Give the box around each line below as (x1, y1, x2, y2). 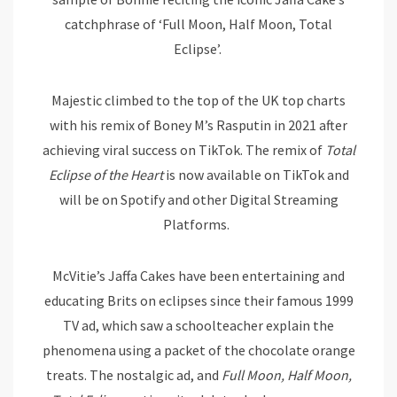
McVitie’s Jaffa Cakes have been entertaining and (52, 267, 345, 285)
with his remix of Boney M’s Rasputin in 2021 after (50, 116, 347, 135)
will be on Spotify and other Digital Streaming (58, 191, 339, 209)
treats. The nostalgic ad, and (45, 366, 222, 385)
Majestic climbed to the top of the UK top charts (51, 91, 346, 110)
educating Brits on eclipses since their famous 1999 (43, 292, 354, 310)
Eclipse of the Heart (48, 166, 163, 184)
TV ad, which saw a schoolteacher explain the (63, 316, 334, 335)
